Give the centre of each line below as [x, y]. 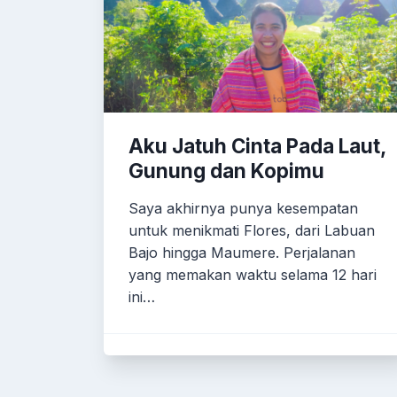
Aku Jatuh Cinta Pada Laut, [257, 146]
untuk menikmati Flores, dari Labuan [252, 230]
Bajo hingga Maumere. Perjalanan [242, 253]
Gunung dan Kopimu [226, 171]
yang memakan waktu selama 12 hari [253, 275]
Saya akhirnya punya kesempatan [243, 208]
